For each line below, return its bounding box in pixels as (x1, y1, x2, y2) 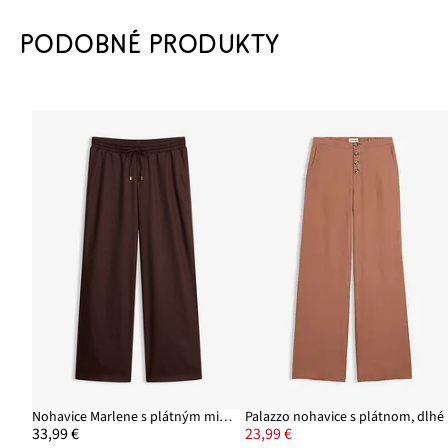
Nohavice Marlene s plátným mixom (219, 406, 233, 427)
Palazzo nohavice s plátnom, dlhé (245, 406, 445, 427)
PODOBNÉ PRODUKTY (20, 29, 280, 59)
